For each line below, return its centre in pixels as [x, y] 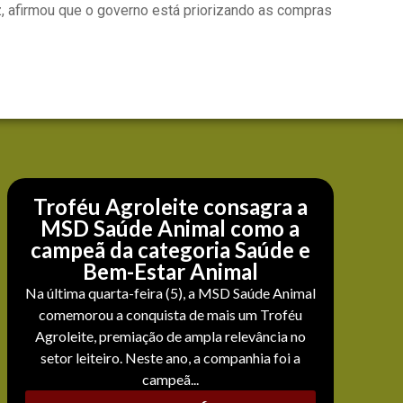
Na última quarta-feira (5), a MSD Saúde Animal [170, 293]
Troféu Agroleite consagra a [170, 207]
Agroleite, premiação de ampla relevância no [170, 336]
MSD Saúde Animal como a [170, 228]
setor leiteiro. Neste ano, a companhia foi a [170, 358]
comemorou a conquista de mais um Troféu [170, 315]
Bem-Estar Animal [170, 272]
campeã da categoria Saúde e [170, 250]
